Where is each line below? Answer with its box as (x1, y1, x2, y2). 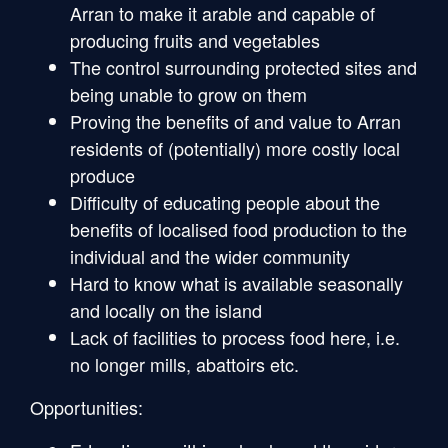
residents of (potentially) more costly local (70, 134, 400, 161)
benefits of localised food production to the (70, 215, 407, 242)
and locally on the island (70, 296, 262, 323)
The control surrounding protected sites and (70, 53, 417, 80)
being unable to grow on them (70, 80, 307, 107)
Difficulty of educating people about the (70, 188, 380, 215)
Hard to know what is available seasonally (70, 269, 403, 296)
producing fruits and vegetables (70, 26, 320, 53)
